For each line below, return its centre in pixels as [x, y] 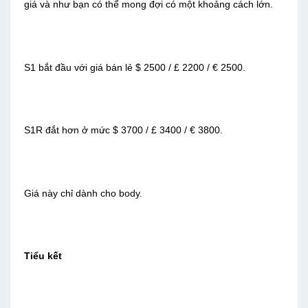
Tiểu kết [43, 256]
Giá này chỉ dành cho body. [83, 193]
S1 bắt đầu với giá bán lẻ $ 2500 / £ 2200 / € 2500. [135, 67]
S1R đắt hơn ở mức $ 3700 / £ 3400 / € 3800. [123, 130]
